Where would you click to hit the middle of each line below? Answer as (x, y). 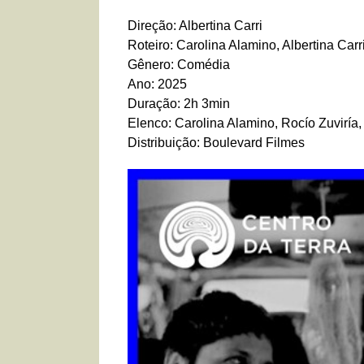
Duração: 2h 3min (179, 104)
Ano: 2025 (157, 84)
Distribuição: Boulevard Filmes (216, 143)
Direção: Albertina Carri (195, 26)
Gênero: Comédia (179, 65)
